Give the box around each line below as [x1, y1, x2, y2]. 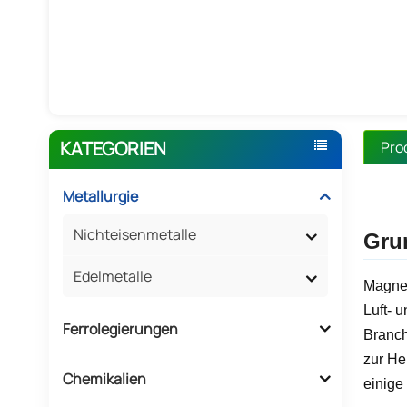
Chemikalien [62, 368, 146, 389]
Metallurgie [62, 185, 138, 206]
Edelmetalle [73, 265, 152, 286]
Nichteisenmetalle [73, 223, 196, 244]
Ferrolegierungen [62, 318, 178, 339]
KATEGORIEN [59, 136, 166, 162]
